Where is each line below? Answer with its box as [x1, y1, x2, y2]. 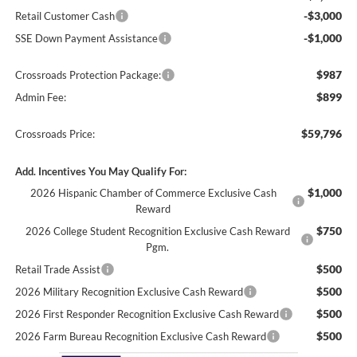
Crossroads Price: [14, 127, 95, 141]
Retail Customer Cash [14, 10, 115, 23]
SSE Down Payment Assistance [14, 32, 158, 45]
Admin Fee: [14, 91, 66, 104]
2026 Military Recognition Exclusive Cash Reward [14, 285, 243, 299]
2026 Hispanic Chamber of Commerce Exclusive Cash [29, 186, 277, 200]
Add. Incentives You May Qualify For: [14, 165, 186, 178]
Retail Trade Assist [14, 263, 100, 277]
